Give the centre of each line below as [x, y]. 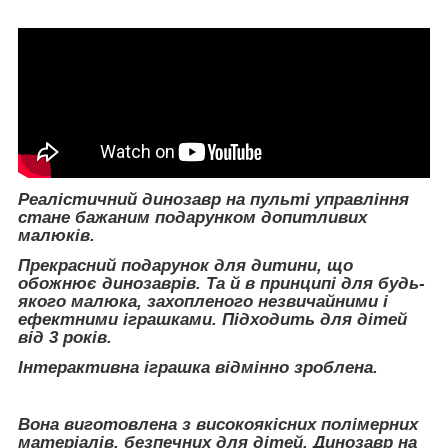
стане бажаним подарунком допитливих [192, 218]
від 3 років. [65, 338]
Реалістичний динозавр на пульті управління [213, 200]
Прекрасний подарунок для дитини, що [185, 266]
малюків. [56, 236]
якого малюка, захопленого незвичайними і [203, 302]
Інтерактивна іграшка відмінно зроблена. [198, 367]
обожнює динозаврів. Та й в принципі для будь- [221, 284]
